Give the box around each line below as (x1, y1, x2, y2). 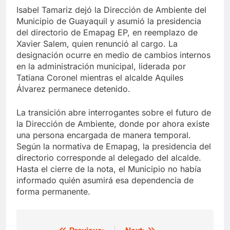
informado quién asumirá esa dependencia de (16, 175, 194, 186)
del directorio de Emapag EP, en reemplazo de (16, 27, 198, 38)
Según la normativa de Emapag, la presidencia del (16, 141, 211, 152)
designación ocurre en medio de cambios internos (16, 50, 210, 61)
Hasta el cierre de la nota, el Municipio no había (16, 164, 201, 175)
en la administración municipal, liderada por (16, 61, 186, 72)
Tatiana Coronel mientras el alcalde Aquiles (16, 72, 183, 83)
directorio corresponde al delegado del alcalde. (16, 152, 201, 163)
